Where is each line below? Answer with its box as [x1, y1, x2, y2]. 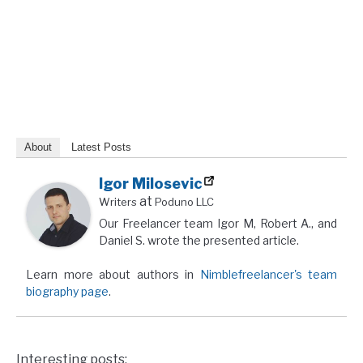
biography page [26, 284, 109, 299]
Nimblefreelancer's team [199, 267, 337, 282]
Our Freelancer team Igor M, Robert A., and [99, 216, 337, 231]
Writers [99, 195, 137, 209]
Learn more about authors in [26, 267, 200, 282]
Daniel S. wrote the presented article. [99, 233, 299, 248]
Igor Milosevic [99, 175, 202, 193]
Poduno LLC [155, 195, 214, 209]
